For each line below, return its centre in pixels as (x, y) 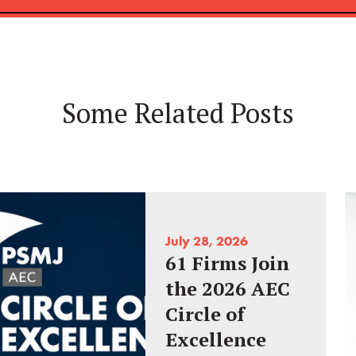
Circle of (205, 314)
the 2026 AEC (228, 289)
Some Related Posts (178, 113)
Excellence (216, 340)
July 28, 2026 (207, 241)
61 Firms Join (228, 263)
